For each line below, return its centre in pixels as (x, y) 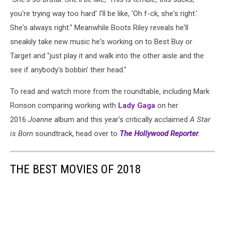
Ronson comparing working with (64, 105)
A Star (200, 119)
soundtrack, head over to (76, 133)
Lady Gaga (137, 105)
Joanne (40, 119)
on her (167, 105)
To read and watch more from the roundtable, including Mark (110, 91)
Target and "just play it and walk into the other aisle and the (107, 55)
